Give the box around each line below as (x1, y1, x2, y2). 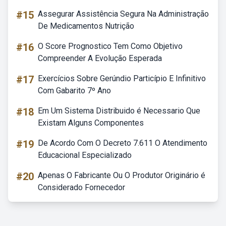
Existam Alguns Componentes (38, 118, 144, 128)
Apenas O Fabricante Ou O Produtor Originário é (38, 171, 205, 180)
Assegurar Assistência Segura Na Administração (38, 9, 209, 19)
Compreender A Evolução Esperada (38, 53, 162, 63)
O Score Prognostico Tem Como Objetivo (38, 41, 183, 51)
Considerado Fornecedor (38, 183, 125, 192)
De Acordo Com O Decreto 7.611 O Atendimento (38, 138, 207, 148)
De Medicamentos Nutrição (38, 21, 134, 31)
